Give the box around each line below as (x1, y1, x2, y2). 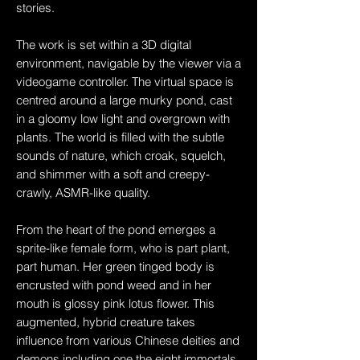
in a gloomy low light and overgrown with (16, 111, 230, 126)
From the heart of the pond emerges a (16, 222, 215, 237)
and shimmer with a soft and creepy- (16, 166, 210, 182)
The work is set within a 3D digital (16, 37, 191, 52)
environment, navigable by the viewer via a (16, 55, 241, 71)
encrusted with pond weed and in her (16, 277, 211, 292)
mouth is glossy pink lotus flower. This (16, 296, 215, 311)
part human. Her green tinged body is (16, 259, 215, 274)
